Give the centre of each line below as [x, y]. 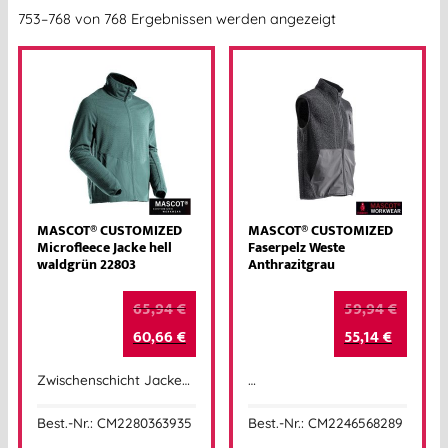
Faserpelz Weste [296, 247]
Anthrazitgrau [291, 264]
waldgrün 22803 [86, 264]
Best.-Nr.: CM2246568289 [325, 422]
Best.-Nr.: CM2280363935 [114, 422]
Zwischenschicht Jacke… [113, 380]
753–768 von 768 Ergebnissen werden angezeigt [177, 18]
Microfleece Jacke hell [104, 247]
